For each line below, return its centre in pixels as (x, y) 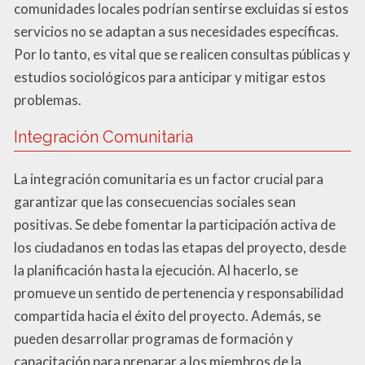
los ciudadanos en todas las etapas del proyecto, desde (180, 247)
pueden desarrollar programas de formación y (154, 338)
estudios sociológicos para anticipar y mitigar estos (170, 77)
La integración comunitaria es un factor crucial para (169, 178)
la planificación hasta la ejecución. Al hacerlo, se (156, 270)
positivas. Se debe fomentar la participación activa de (175, 224)
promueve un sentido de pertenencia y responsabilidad (179, 292)
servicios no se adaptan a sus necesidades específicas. (176, 31)
